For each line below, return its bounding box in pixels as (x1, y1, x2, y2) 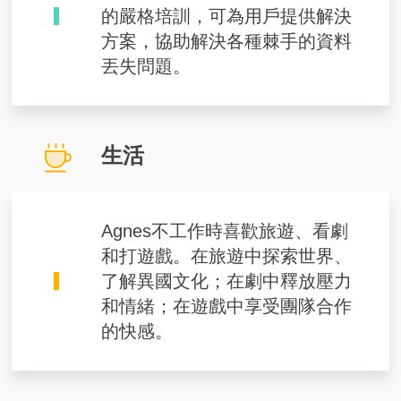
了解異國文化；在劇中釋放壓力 (101, 271, 353, 292)
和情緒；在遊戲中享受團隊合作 (101, 296, 353, 317)
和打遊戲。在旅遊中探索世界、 (101, 246, 353, 267)
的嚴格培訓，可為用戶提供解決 (101, 6, 353, 27)
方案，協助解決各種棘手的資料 (101, 31, 353, 52)
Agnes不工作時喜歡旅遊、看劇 (101, 221, 349, 242)
